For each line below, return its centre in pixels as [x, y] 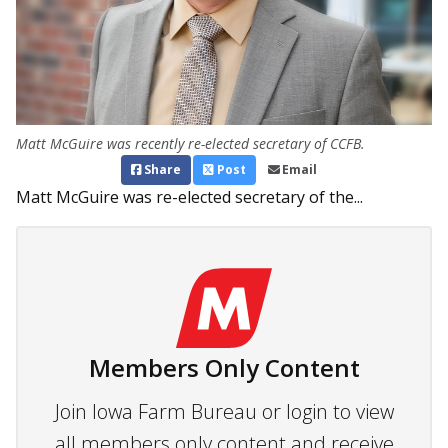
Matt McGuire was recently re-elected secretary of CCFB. [190, 144]
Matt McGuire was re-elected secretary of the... [189, 197]
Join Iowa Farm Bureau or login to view [224, 412]
